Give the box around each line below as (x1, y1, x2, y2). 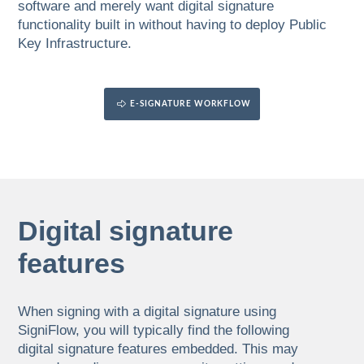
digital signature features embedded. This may (18, 341, 299, 357)
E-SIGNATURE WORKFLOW (130, 100, 251, 109)
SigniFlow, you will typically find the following (18, 323, 290, 339)
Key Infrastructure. (18, 36, 132, 52)
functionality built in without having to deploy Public (18, 17, 327, 33)
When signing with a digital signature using (18, 304, 277, 320)
